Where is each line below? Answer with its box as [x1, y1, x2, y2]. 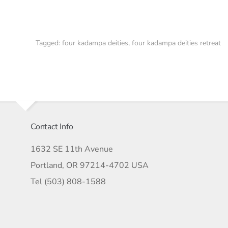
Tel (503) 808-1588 [31, 176, 106, 187]
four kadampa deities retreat [132, 38, 221, 48]
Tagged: [36, 38, 62, 48]
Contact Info [31, 121, 73, 132]
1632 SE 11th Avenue [31, 143, 113, 155]
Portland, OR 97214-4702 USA [31, 159, 149, 171]
